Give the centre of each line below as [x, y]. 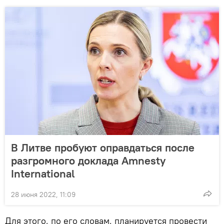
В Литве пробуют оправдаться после [103, 148]
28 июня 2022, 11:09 [43, 195]
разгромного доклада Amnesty [88, 161]
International [43, 174]
